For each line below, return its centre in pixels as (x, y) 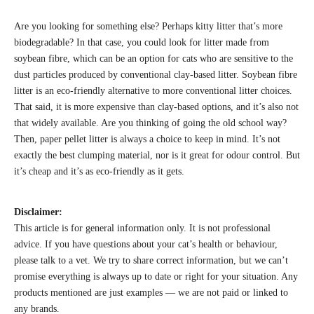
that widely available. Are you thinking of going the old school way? (150, 123)
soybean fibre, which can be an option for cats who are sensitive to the (153, 58)
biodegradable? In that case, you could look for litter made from (142, 42)
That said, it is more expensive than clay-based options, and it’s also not (156, 107)
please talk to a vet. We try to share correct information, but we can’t (151, 260)
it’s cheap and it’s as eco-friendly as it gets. (101, 171)
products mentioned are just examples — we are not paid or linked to (151, 292)
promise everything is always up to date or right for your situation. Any (156, 276)
